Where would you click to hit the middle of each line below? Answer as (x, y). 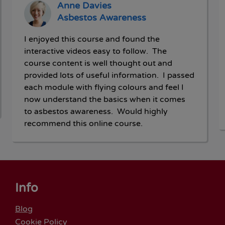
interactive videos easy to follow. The (95, 51)
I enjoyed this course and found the (92, 39)
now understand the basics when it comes (104, 99)
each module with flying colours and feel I (104, 87)
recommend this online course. (83, 123)
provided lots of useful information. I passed (109, 75)
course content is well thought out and (98, 63)
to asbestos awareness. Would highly (96, 111)
